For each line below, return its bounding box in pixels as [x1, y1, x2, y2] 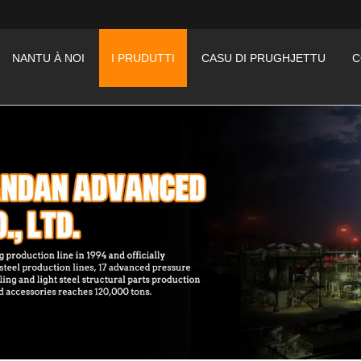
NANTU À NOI [12, 52, 85, 64]
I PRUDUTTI [111, 52, 175, 64]
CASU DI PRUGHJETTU [201, 52, 326, 64]
